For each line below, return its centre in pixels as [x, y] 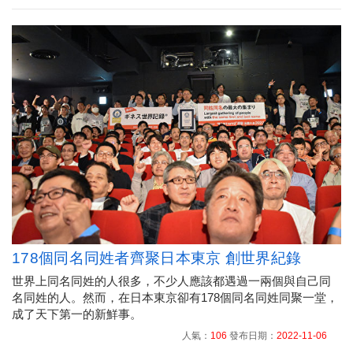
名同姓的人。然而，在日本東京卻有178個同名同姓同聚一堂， [175, 298]
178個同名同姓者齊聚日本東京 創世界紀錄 [157, 258]
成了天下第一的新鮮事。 [77, 314]
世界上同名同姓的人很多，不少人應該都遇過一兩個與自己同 [171, 281]
